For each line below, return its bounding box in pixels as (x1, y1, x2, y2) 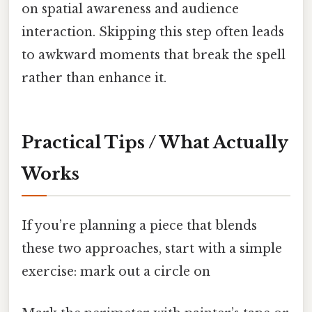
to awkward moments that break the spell (22, 47, 286, 63)
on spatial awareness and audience (22, 1, 239, 17)
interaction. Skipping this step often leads (22, 24, 284, 40)
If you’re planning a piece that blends (22, 218, 257, 234)
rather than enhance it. (22, 70, 166, 86)
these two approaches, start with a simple (22, 241, 282, 257)
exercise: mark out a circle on (22, 264, 210, 280)
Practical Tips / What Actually (22, 132, 288, 153)
